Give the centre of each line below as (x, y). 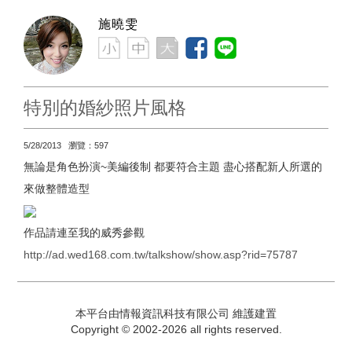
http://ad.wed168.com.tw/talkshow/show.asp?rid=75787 (161, 254)
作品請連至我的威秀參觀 (84, 232)
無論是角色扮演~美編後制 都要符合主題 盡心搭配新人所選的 (173, 166)
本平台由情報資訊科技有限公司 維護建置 (176, 313)
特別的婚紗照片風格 (105, 107)
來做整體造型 (57, 188)
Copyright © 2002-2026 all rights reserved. (176, 329)
